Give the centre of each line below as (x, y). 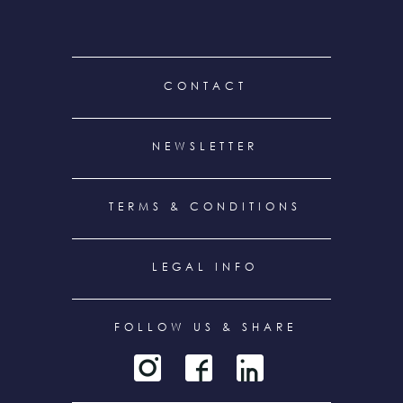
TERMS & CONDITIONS (205, 206)
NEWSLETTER (205, 146)
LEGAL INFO (205, 266)
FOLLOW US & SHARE (205, 327)
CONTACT (205, 85)
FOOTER (100, 82)
